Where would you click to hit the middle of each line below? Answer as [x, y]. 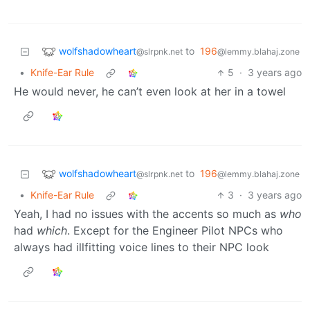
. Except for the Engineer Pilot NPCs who [175, 231]
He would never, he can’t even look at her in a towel [150, 92]
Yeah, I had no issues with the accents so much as [147, 214]
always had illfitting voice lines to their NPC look [142, 247]
